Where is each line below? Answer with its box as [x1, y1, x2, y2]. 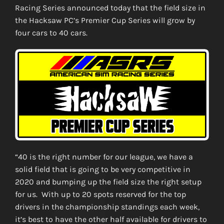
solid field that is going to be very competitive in [14, 164, 190, 174]
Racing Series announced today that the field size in [14, 3, 205, 13]
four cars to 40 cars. [14, 28, 87, 38]
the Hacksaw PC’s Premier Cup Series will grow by [14, 15, 195, 25]
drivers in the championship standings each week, [14, 201, 199, 211]
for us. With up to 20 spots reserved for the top [14, 189, 186, 199]
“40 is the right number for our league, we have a [14, 151, 193, 161]
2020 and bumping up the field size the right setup [14, 176, 201, 186]
